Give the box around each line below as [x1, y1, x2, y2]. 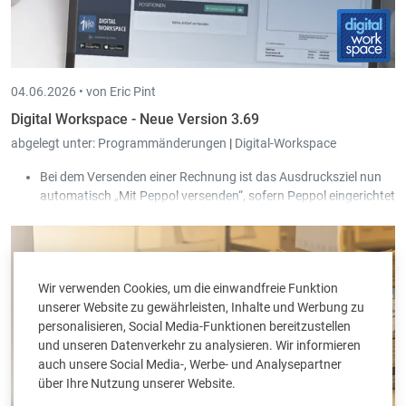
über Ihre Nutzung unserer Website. [38, 376, 236, 391]
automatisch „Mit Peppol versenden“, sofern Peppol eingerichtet [40, 188, 395, 204]
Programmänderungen [98, 136, 229, 151]
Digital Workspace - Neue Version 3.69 [11, 111, 259, 129]
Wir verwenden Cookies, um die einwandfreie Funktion [38, 281, 338, 295]
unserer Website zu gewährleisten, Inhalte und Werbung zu [38, 300, 364, 314]
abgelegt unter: [11, 136, 95, 151]
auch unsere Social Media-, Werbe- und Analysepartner [38, 357, 342, 372]
